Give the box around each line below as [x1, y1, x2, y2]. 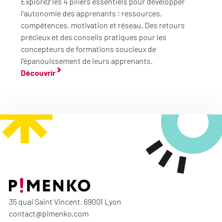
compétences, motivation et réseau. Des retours [21, 20, 185, 30]
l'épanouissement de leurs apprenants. [21, 56, 153, 65]
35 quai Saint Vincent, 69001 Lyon [9, 197, 121, 206]
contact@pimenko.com [9, 209, 89, 218]
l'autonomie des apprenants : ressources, [21, 8, 162, 18]
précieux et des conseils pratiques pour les [21, 32, 166, 42]
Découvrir [21, 68, 55, 77]
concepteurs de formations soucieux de [21, 44, 156, 54]
